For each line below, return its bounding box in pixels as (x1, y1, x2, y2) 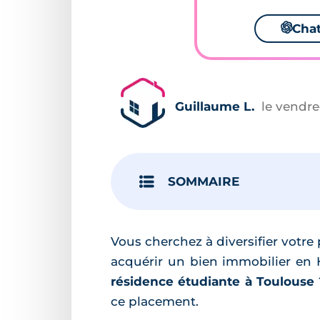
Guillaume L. (175, 99, 254, 114)
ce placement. (111, 294, 199, 309)
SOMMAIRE (168, 174, 239, 189)
